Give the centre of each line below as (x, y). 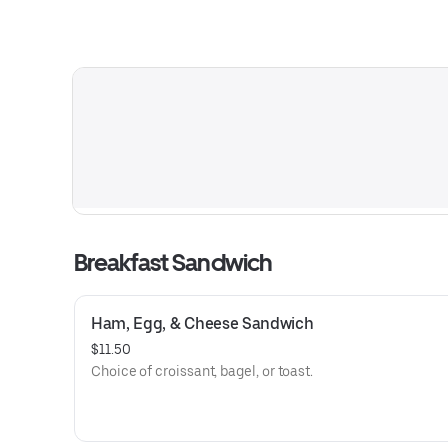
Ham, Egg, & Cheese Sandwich (202, 323)
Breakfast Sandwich (173, 262)
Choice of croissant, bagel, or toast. (202, 371)
